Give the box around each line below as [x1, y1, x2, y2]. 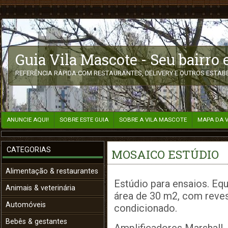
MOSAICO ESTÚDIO [111, 147, 219, 162]
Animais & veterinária [6, 184, 75, 192]
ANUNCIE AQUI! [7, 116, 49, 123]
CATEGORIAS [7, 146, 51, 154]
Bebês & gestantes [6, 217, 67, 226]
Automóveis [6, 201, 46, 209]
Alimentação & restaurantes [6, 167, 98, 176]
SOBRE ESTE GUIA [60, 116, 108, 123]
